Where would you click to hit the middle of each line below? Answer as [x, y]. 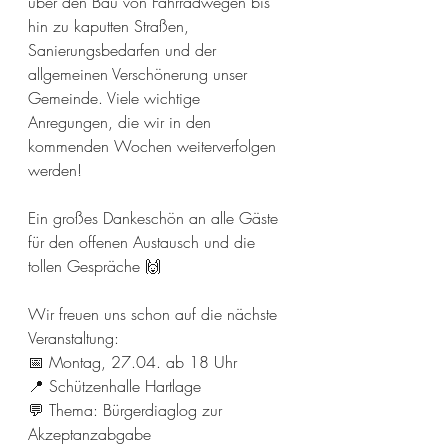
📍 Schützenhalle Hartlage [117, 385]
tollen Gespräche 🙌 [97, 265]
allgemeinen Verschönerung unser [140, 73]
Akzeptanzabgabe [89, 433]
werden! [57, 169]
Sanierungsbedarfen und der [124, 49]
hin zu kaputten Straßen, [111, 25]
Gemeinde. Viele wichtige [116, 97]
